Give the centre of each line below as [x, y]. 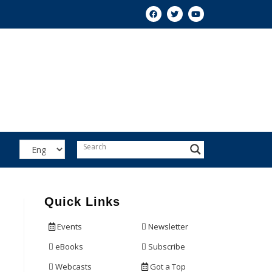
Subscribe [167, 246]
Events [70, 226]
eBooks [69, 246]
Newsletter [168, 226]
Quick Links [82, 201]
